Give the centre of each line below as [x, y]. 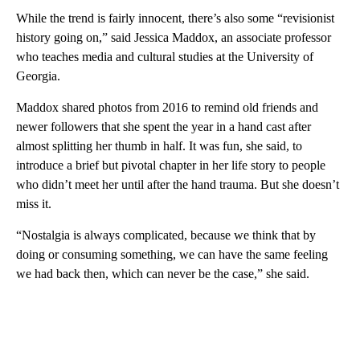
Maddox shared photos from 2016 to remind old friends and [167, 107]
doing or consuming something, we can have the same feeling [172, 254]
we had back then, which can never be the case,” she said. [163, 273]
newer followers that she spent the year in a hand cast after [164, 126]
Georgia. [38, 76]
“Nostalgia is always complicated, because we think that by [166, 235]
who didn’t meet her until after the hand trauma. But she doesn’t [178, 184]
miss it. [34, 203]
